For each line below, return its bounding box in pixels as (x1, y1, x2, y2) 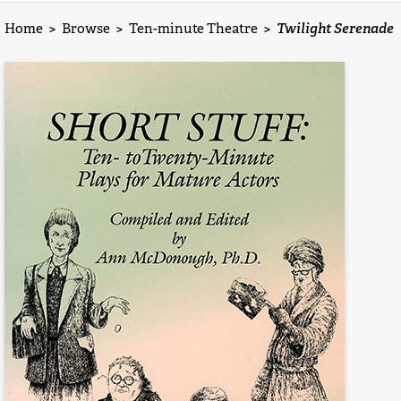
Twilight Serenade (277, 19, 394, 38)
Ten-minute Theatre (129, 19, 258, 38)
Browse (62, 19, 110, 38)
